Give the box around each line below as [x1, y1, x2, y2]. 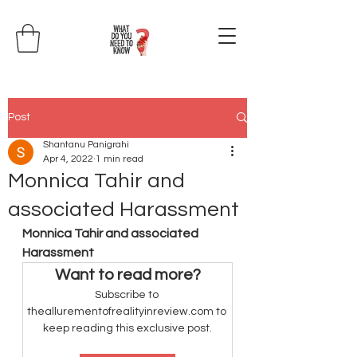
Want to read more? [54, 266, 201, 283]
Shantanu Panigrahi [43, 139, 129, 150]
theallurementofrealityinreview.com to [26, 305, 229, 317]
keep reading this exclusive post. [43, 322, 212, 334]
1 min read [96, 153, 143, 164]
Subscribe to [94, 288, 161, 300]
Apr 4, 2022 [43, 153, 93, 164]
